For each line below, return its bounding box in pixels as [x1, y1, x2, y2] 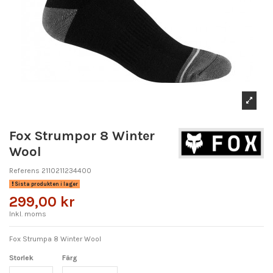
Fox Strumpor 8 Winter [9, 128, 155, 144]
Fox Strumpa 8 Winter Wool [9, 234, 101, 243]
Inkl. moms [9, 209, 46, 218]
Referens [9, 166, 40, 175]
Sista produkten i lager [13, 180, 78, 187]
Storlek [9, 253, 34, 263]
